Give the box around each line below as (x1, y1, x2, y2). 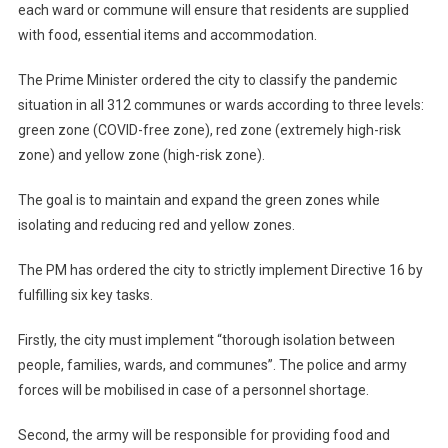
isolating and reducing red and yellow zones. (17, 216, 295, 233)
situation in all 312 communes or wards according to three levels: (17, 96, 424, 113)
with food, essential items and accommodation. (17, 26, 317, 43)
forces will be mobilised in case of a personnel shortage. (17, 381, 369, 398)
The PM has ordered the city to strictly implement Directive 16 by (17, 261, 423, 278)
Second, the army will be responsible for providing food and (17, 426, 390, 443)
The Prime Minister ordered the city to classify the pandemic (17, 71, 397, 88)
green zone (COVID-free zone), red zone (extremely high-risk (17, 121, 401, 138)
